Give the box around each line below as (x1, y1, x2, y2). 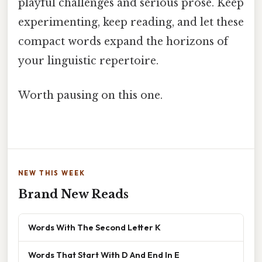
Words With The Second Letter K (28, 222, 161, 233)
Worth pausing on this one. (18, 89, 163, 102)
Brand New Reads (18, 187, 129, 202)
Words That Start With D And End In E (28, 249, 180, 261)
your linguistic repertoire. (18, 54, 158, 67)
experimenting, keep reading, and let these (18, 15, 244, 29)
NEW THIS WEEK (18, 169, 85, 178)
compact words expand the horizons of (18, 35, 228, 48)
